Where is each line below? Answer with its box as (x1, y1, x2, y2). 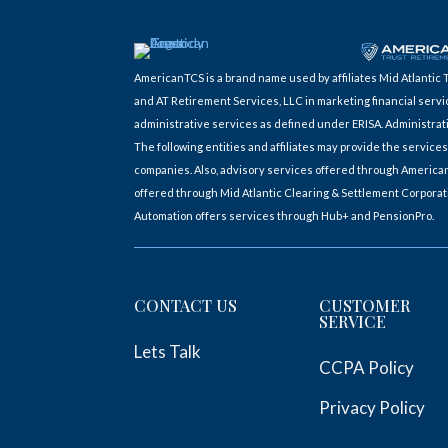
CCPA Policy (318, 356, 414, 378)
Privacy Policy (318, 396, 425, 418)
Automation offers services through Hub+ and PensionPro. (134, 208, 435, 222)
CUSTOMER (318, 294, 410, 316)
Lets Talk (134, 340, 202, 362)
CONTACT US (134, 294, 238, 316)
